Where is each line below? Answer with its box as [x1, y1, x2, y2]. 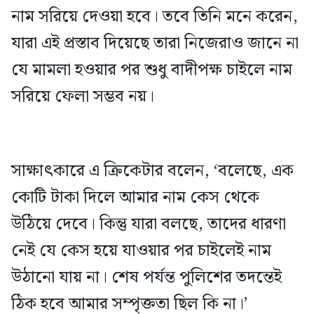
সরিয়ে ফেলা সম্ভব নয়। [11, 83, 154, 110]
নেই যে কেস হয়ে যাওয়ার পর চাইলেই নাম [11, 237, 271, 264]
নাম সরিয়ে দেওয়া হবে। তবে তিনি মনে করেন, [11, 3, 298, 30]
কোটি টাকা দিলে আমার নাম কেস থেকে [11, 184, 259, 211]
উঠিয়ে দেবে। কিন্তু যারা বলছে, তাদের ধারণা [11, 210, 286, 238]
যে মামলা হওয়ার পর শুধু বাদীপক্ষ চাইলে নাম [11, 56, 292, 83]
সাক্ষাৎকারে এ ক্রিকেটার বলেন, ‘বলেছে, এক [11, 157, 294, 184]
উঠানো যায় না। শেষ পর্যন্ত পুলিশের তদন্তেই [11, 264, 282, 291]
